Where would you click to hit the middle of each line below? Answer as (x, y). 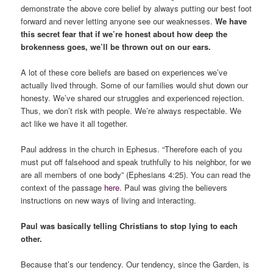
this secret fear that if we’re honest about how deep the (124, 34)
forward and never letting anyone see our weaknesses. (118, 21)
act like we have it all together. (75, 123)
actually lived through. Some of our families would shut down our (135, 85)
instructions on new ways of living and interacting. (109, 200)
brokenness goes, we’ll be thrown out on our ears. (116, 46)
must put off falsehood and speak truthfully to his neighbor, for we (136, 161)
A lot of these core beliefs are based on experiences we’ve (124, 72)
